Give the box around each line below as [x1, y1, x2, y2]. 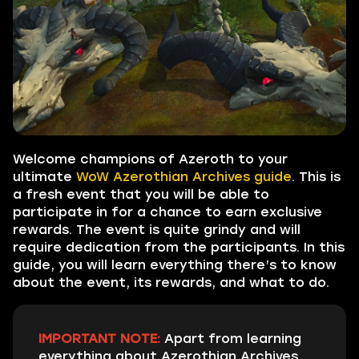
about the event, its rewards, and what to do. [13, 275, 329, 290]
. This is [292, 169, 341, 184]
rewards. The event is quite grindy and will [13, 222, 301, 237]
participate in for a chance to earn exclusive [13, 204, 322, 220]
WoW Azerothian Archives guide [76, 169, 292, 184]
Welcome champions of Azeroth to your [13, 151, 288, 167]
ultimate [13, 169, 76, 184]
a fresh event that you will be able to [13, 187, 269, 202]
